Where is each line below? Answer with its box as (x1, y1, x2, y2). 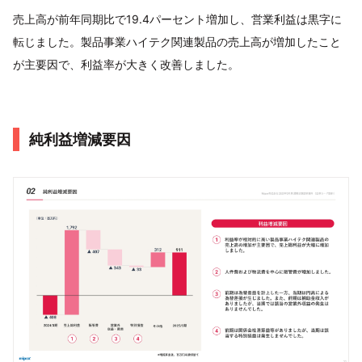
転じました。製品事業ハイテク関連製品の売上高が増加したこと (13, 34, 341, 48)
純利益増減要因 (29, 130, 131, 148)
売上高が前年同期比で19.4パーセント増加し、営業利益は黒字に (13, 11, 342, 26)
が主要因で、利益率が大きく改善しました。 (13, 57, 239, 71)
